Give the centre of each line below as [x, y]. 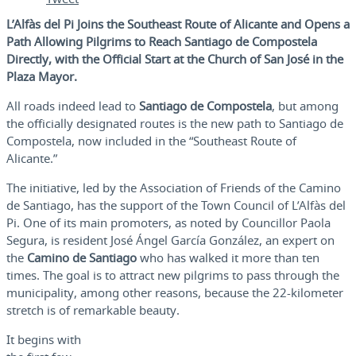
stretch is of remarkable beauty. [93, 310]
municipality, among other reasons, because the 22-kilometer [175, 293]
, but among [305, 106]
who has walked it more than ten [228, 258]
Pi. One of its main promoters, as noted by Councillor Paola [168, 223]
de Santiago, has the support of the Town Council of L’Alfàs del [176, 205]
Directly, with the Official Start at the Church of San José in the [175, 59]
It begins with [44, 340]
